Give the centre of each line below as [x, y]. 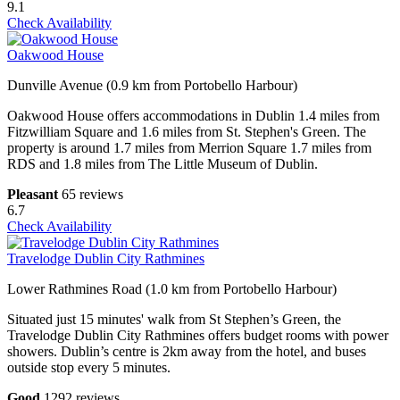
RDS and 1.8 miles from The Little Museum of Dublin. [162, 164]
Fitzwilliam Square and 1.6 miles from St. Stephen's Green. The [187, 132]
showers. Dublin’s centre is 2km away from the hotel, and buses [187, 352]
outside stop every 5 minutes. [89, 368]
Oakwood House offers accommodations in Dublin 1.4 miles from [193, 116]
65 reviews [92, 195]
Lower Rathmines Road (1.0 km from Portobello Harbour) [172, 289]
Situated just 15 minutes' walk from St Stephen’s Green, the [174, 320]
